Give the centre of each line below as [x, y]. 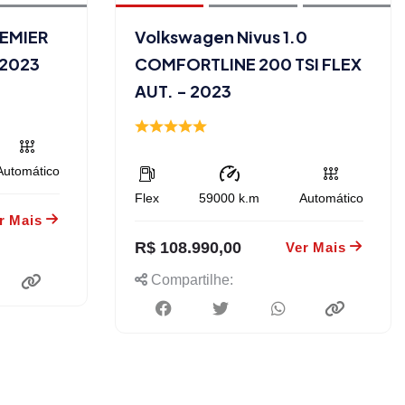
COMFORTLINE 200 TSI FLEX [248, 63]
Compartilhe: [190, 279]
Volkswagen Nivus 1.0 [221, 36]
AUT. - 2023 [183, 90]
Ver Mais [316, 247]
